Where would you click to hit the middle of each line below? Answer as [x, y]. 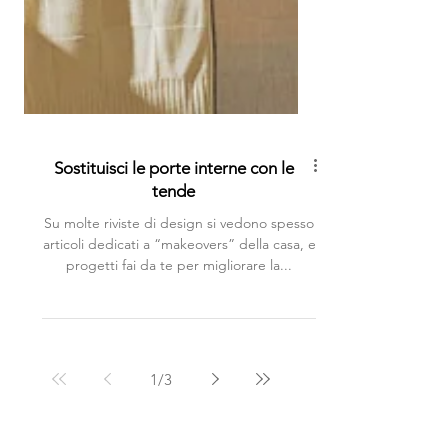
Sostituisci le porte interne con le [173, 232]
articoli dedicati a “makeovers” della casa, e [179, 308]
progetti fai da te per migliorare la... [179, 329]
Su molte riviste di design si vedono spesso [179, 287]
